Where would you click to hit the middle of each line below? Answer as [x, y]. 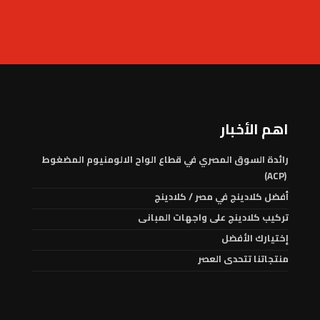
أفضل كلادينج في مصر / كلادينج [221, 196]
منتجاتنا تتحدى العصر [243, 259]
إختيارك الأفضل [255, 238]
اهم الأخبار [254, 129]
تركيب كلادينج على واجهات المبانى [213, 217]
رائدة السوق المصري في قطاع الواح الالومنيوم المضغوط [165, 159]
